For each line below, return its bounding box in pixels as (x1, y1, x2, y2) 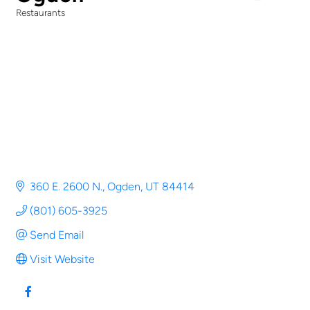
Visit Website (30, 252, 95, 266)
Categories (15, 15, 83, 31)
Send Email (30, 228, 84, 241)
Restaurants (16, 7, 65, 19)
